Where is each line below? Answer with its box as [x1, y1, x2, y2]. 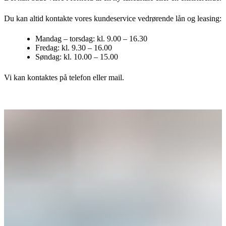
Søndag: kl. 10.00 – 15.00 [35, 52, 119, 62]
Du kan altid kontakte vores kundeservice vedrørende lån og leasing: [4, 14, 221, 23]
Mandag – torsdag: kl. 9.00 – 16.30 [35, 34, 148, 43]
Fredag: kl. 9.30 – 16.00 [35, 43, 112, 52]
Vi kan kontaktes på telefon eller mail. [4, 73, 124, 82]
